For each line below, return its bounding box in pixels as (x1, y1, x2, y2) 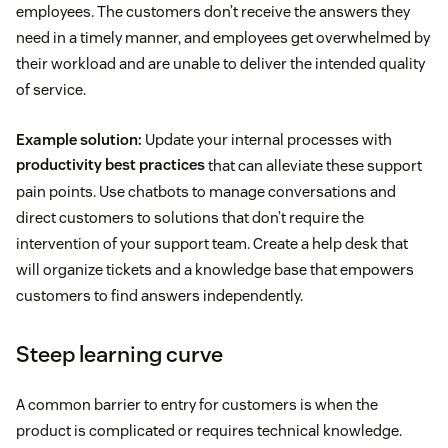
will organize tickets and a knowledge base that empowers (16, 259, 414, 279)
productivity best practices (16, 155, 205, 175)
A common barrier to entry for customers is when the (16, 394, 378, 414)
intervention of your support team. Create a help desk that (16, 233, 408, 253)
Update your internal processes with (145, 129, 392, 149)
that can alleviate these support (205, 155, 422, 175)
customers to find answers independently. (16, 285, 303, 305)
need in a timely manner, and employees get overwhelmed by (16, 27, 430, 47)
